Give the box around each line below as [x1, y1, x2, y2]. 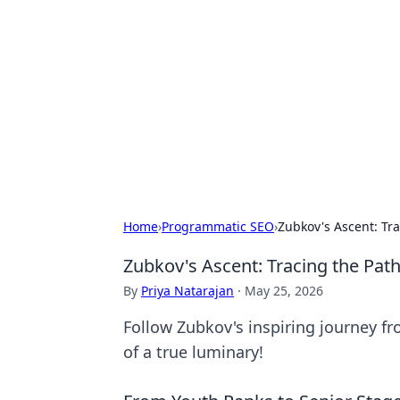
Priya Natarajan [141, 282, 234, 299]
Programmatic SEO [162, 218, 274, 235]
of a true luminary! [123, 341, 263, 362]
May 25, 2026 [245, 282, 323, 299]
